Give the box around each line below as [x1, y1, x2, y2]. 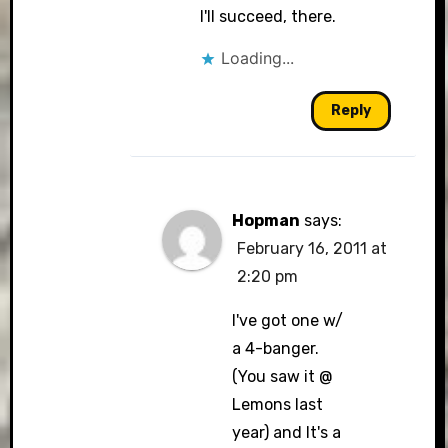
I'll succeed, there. [199, 7, 336, 26]
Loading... [220, 48, 294, 68]
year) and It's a [232, 423, 342, 442]
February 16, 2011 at [237, 239, 388, 258]
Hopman [232, 211, 301, 230]
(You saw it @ [232, 367, 334, 386]
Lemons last [232, 395, 324, 414]
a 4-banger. [232, 339, 320, 358]
